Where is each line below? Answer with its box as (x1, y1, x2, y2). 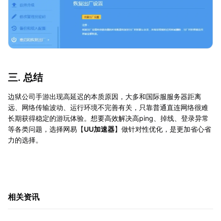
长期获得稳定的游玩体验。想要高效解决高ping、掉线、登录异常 (8, 113, 209, 122)
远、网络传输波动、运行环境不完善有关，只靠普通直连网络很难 (8, 103, 208, 111)
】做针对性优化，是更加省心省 (114, 124, 211, 133)
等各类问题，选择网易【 (8, 124, 84, 133)
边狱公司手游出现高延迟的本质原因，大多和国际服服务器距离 (8, 92, 201, 101)
